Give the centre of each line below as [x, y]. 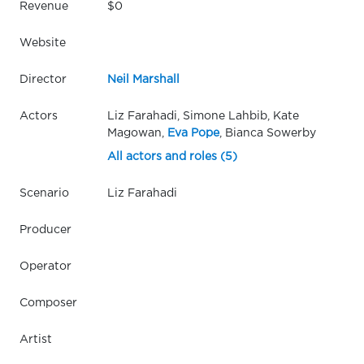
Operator [45, 266]
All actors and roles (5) [172, 156]
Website [43, 43]
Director [43, 79]
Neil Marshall [143, 79]
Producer [45, 230]
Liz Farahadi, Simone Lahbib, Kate [203, 116]
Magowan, [137, 133]
